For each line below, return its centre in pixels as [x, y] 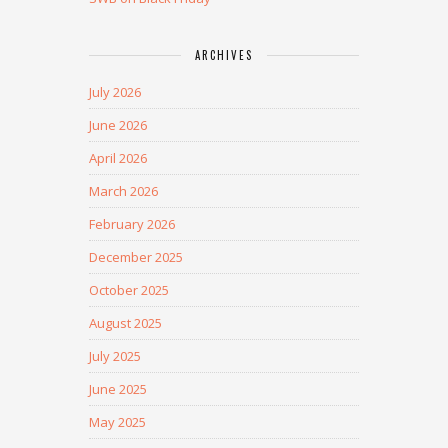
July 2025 [115, 356]
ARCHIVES [224, 55]
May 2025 [117, 422]
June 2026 [118, 125]
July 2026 [115, 92]
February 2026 [132, 224]
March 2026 [123, 191]
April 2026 [118, 158]
